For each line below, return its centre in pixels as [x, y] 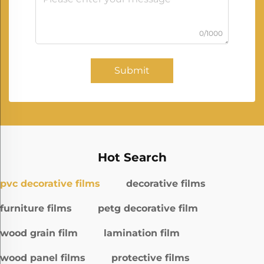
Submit [132, 71]
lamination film [142, 233]
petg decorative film [148, 209]
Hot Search [132, 158]
